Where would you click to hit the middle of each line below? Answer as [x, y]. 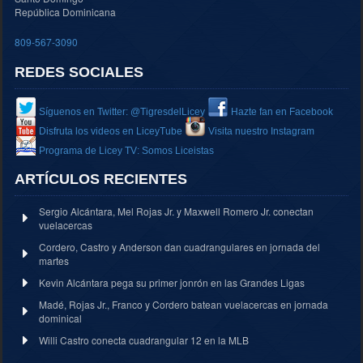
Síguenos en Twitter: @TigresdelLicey [122, 112]
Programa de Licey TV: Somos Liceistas [126, 151]
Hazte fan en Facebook [282, 112]
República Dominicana [65, 12]
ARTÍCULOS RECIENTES [101, 179]
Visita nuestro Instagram [261, 132]
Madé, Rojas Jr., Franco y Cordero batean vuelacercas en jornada [184, 305]
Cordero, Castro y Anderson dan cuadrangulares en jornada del [179, 247]
